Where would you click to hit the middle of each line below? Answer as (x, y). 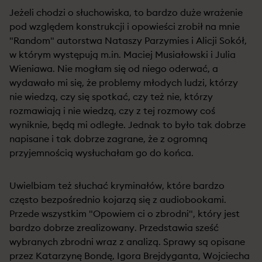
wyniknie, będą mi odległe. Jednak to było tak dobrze (127, 125)
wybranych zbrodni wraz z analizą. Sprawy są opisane (127, 242)
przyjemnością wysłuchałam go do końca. (101, 153)
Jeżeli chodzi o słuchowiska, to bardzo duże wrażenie (126, 12)
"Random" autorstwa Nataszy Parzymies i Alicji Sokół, (128, 40)
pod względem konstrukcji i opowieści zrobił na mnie (125, 26)
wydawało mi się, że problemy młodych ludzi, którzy (124, 82)
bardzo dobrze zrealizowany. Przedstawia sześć (114, 227)
